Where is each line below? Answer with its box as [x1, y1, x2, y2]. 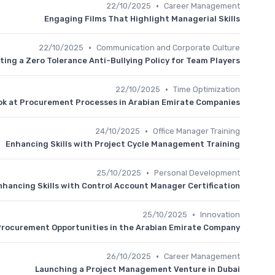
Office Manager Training [153, 126, 240, 136]
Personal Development [154, 168, 240, 177]
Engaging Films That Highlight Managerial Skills [44, 14, 240, 23]
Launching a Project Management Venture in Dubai [35, 265, 240, 274]
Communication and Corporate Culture [96, 43, 240, 52]
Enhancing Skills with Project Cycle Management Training [6, 139, 240, 149]
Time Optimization [173, 85, 240, 94]
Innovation [200, 210, 240, 219]
